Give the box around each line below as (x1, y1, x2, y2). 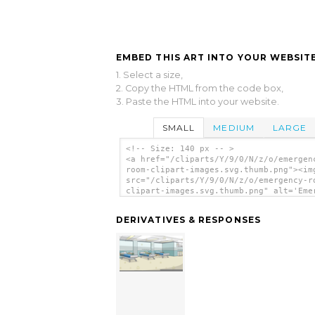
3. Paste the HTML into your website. (116, 96, 279, 107)
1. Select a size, (116, 69, 183, 80)
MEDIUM (213, 122, 255, 133)
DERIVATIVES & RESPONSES (116, 214, 261, 226)
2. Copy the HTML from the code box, (116, 82, 283, 94)
